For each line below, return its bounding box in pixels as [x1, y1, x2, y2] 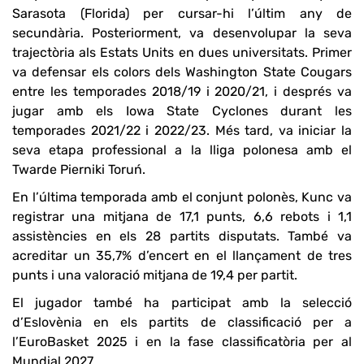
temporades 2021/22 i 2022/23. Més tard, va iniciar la [12, 122, 352, 138]
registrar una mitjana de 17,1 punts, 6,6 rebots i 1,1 [12, 208, 352, 224]
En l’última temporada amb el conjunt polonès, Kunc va [12, 188, 352, 205]
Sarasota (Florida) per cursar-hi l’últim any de [12, 5, 352, 21]
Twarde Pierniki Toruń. [12, 161, 145, 177]
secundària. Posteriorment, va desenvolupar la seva [12, 24, 352, 41]
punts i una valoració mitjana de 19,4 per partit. [12, 266, 297, 283]
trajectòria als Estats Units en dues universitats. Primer [12, 44, 352, 60]
